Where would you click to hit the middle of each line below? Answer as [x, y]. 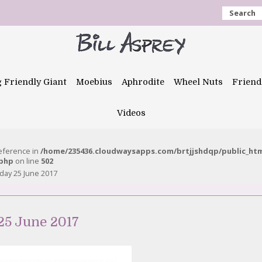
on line [27, 161]
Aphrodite [143, 82]
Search [242, 13]
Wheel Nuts [198, 82]
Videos [131, 113]
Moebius [94, 82]
